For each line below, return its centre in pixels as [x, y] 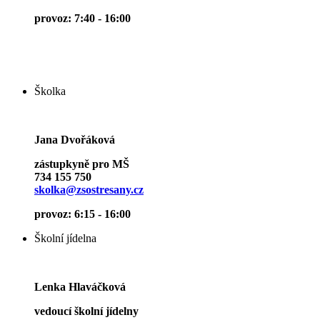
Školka [50, 91]
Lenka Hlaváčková [80, 287]
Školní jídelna [65, 239]
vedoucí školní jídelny [86, 311]
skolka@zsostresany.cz [89, 190]
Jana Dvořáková [75, 140]
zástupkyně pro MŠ [82, 164]
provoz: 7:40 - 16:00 [82, 19]
